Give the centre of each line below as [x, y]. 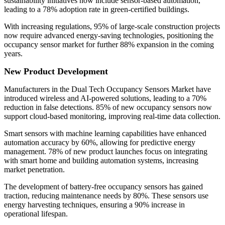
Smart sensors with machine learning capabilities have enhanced [105, 134]
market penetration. [34, 170]
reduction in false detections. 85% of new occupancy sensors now [108, 107]
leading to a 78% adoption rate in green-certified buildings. [97, 10]
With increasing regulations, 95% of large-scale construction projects [112, 27]
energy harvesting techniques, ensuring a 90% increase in [94, 205]
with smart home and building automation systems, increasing [101, 161]
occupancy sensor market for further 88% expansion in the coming [109, 45]
